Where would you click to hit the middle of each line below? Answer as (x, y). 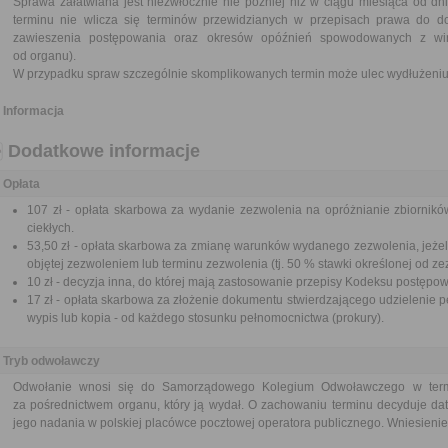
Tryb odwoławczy (51, 361)
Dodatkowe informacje (104, 151)
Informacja (33, 111)
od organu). (44, 56)
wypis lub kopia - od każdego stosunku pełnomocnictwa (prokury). (205, 318)
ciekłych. (50, 228)
